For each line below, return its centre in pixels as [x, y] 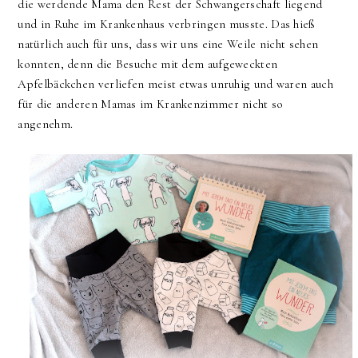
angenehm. [47, 124]
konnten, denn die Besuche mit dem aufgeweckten [148, 64]
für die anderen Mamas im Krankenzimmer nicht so [151, 104]
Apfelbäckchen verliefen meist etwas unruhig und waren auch [175, 84]
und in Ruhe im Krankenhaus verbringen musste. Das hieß [167, 24]
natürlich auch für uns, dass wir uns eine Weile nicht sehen [168, 44]
